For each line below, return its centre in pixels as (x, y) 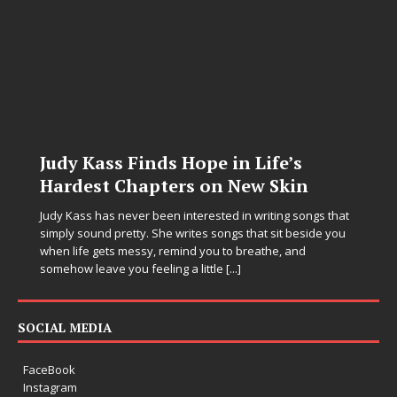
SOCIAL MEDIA (65, 327)
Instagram (50, 387)
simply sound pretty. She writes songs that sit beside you (193, 233)
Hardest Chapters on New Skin (174, 186)
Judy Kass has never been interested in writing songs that (195, 215)
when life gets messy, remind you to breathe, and (173, 251)
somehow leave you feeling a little (133, 269)
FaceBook (49, 370)
